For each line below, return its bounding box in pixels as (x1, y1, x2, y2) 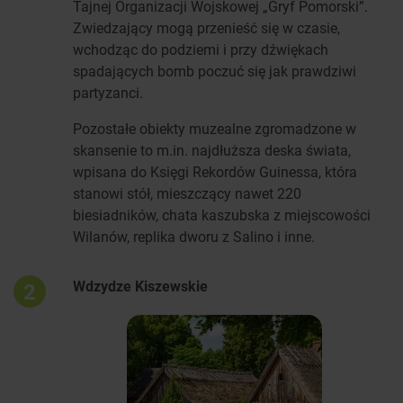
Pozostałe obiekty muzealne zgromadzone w (73, 119, 356, 139)
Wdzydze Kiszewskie (73, 276, 208, 296)
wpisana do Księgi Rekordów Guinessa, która (73, 162, 357, 182)
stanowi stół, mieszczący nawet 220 (73, 184, 301, 203)
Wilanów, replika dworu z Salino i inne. (73, 227, 318, 246)
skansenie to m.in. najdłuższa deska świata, (73, 140, 351, 160)
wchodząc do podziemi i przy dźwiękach (73, 40, 328, 59)
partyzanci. (73, 83, 143, 103)
